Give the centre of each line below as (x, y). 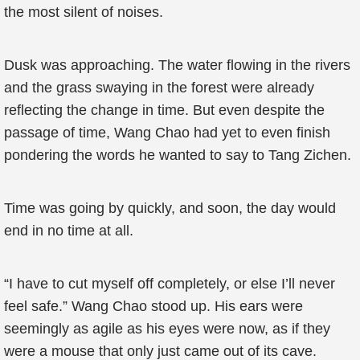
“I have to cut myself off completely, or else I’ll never (170, 284)
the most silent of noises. (84, 12)
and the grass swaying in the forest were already (159, 88)
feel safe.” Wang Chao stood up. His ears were (153, 306)
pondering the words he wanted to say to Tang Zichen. (178, 155)
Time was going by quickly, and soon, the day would (170, 208)
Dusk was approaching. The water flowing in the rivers (177, 65)
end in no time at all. (69, 231)
